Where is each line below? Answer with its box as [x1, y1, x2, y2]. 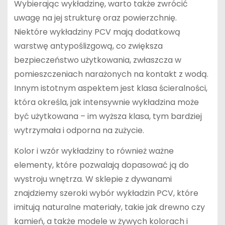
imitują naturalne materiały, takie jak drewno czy [14, 201, 205, 213]
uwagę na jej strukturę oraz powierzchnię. [14, 12, 177, 24]
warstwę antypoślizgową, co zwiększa [14, 40, 163, 52]
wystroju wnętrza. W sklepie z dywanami [14, 173, 172, 185]
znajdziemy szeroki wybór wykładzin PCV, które [14, 187, 198, 199]
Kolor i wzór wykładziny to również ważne [14, 145, 174, 157]
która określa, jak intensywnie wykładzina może [14, 96, 199, 108]
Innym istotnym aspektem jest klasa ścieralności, [14, 82, 207, 94]
